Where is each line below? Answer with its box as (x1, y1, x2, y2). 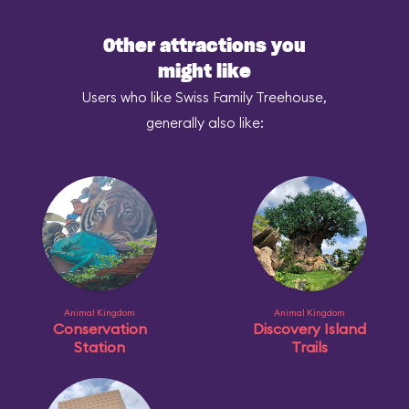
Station (74, 338, 125, 356)
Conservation (52, 320, 147, 338)
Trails (291, 338, 328, 356)
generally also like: (145, 114, 264, 131)
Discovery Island (253, 320, 366, 338)
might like (158, 63, 251, 81)
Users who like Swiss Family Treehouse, (82, 89, 327, 106)
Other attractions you (103, 37, 306, 56)
